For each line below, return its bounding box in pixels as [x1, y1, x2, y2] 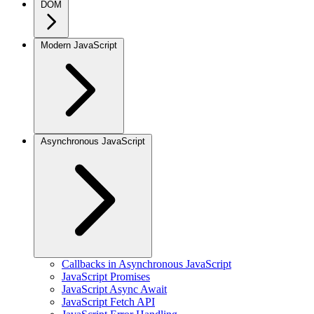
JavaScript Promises [62, 271, 150, 282]
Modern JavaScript [41, 40, 117, 50]
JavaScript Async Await [62, 283, 167, 295]
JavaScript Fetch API [62, 296, 155, 308]
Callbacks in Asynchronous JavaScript [62, 258, 231, 270]
